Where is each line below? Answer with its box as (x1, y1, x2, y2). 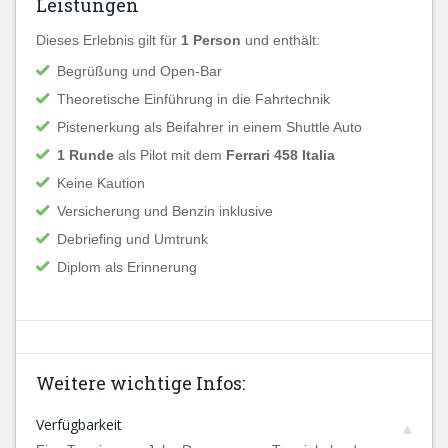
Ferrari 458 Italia (226, 147, 335, 163)
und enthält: (241, 32, 320, 48)
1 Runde (57, 147, 114, 163)
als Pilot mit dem (114, 147, 226, 163)
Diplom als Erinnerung (57, 259, 197, 275)
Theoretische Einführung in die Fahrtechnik (57, 91, 330, 107)
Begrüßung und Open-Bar (57, 63, 222, 79)
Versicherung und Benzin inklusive (57, 203, 273, 219)
